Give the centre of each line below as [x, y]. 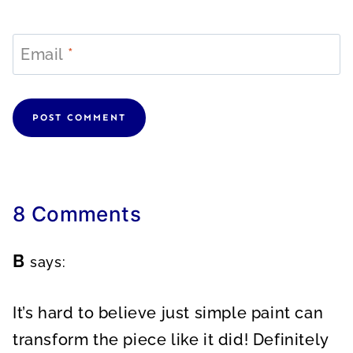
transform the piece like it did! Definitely [171, 339]
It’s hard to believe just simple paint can [168, 312]
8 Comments [77, 214]
